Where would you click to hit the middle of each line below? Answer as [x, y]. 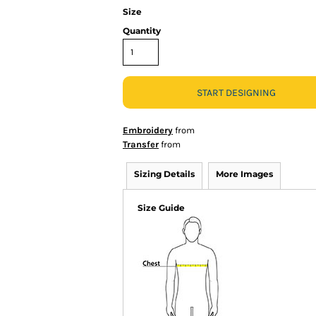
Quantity [142, 31]
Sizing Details [164, 174]
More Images [244, 174]
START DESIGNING [236, 93]
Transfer [141, 144]
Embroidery [148, 130]
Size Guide [161, 208]
